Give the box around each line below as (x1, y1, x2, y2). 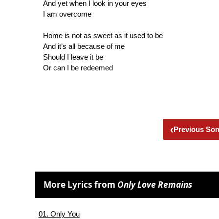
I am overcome (43, 9, 91, 18)
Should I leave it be (43, 52, 103, 61)
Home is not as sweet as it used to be (43, 31, 163, 40)
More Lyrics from (44, 179, 118, 191)
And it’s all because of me (43, 42, 125, 50)
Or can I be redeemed (43, 63, 113, 72)
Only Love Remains (117, 179, 193, 191)
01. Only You (38, 209, 80, 218)
